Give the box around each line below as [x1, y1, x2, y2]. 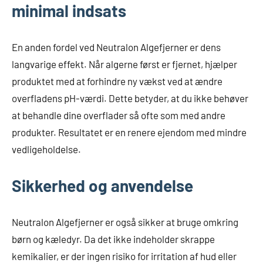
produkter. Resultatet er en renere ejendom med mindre [12, 126, 247, 138]
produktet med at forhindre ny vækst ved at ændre [12, 75, 222, 87]
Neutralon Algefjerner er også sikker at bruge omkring [12, 216, 238, 228]
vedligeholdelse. [12, 143, 81, 155]
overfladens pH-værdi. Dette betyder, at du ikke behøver [12, 92, 248, 104]
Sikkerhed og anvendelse [12, 176, 193, 195]
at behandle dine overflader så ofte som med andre [12, 109, 225, 121]
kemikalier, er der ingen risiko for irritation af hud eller [12, 250, 237, 262]
